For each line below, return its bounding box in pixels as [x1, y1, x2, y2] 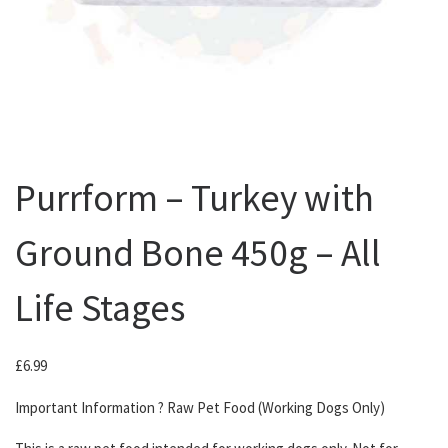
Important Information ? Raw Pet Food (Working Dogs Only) [15, 397, 385, 417]
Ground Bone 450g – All [15, 229, 381, 276]
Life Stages [15, 284, 185, 331]
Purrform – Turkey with [15, 174, 374, 221]
